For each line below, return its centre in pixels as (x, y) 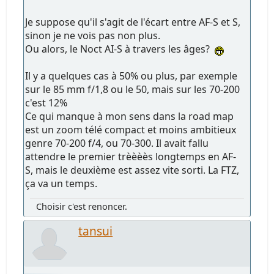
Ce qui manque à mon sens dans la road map (130, 117)
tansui (96, 231)
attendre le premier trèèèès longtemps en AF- (131, 157)
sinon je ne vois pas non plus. (93, 36)
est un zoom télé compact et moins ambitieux (131, 130)
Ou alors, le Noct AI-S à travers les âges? (120, 49)
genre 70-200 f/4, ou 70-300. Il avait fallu (117, 143)
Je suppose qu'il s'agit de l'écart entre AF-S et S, (133, 22)
